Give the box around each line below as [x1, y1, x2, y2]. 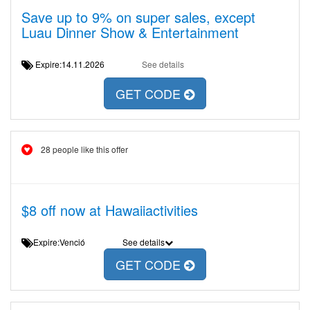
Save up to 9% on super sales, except [21, 7, 255, 27]
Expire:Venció [33, 236, 95, 248]
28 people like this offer [41, 143, 128, 155]
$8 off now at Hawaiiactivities [21, 200, 198, 220]
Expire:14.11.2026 [33, 58, 115, 70]
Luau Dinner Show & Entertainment [21, 22, 239, 42]
